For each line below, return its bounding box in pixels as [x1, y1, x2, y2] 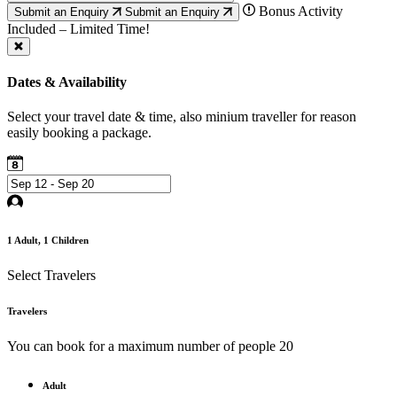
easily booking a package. [7, 125, 152, 141]
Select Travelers [7, 268, 96, 284]
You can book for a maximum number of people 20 [7, 339, 293, 354]
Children [49, 235, 89, 246]
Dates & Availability [7, 74, 127, 90]
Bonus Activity [255, 3, 343, 19]
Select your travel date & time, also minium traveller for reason [7, 109, 356, 125]
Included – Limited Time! [7, 20, 150, 36]
